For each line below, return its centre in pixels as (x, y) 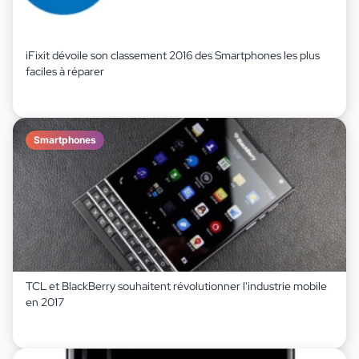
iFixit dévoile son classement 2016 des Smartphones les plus (173, 55)
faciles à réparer (65, 71)
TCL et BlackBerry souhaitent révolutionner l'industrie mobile (176, 286)
